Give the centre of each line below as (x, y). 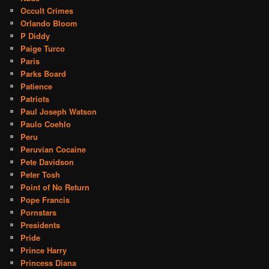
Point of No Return (55, 187)
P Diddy (35, 35)
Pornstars (39, 212)
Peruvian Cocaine (53, 149)
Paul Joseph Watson (59, 111)
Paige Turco (43, 48)
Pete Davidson (47, 162)
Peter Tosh (41, 174)
